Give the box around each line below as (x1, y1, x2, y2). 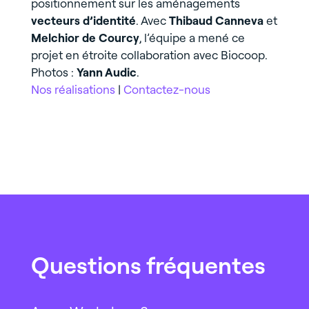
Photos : (30, 65, 77, 80)
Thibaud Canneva (168, 13, 263, 28)
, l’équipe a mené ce (139, 30, 245, 46)
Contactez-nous (123, 82, 210, 97)
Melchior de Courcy (30, 30, 139, 46)
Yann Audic (76, 65, 137, 80)
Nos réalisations (30, 82, 115, 97)
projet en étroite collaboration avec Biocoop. (30, 48, 268, 63)
